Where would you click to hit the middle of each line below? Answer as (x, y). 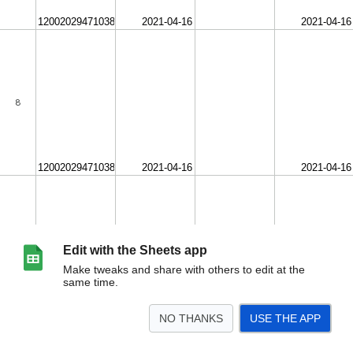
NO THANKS (191, 318)
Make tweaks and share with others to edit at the (184, 269)
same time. (91, 282)
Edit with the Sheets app (135, 250)
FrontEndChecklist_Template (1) (78, 342)
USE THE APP (285, 318)
